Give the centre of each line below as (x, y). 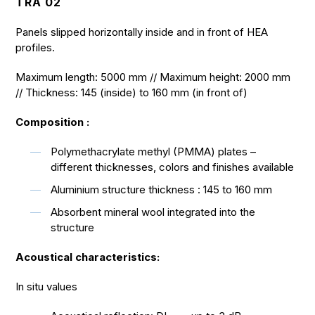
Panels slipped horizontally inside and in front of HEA (142, 32)
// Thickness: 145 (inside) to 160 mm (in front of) (132, 92)
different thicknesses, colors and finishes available (173, 167)
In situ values (47, 287)
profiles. (36, 47)
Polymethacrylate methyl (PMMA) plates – (154, 152)
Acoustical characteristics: (88, 257)
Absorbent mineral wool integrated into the (153, 212)
